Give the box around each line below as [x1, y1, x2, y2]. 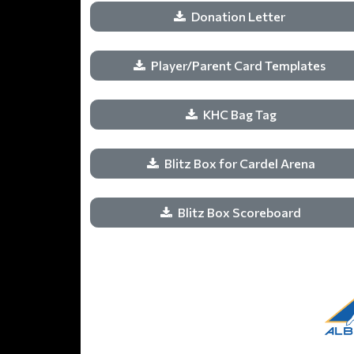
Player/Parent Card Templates [151, 58, 328, 73]
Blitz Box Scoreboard [178, 205, 301, 220]
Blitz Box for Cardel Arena [164, 156, 315, 171]
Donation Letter [191, 9, 288, 24]
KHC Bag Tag [202, 107, 277, 122]
